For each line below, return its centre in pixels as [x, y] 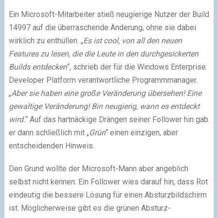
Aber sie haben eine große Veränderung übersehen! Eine [106, 93]
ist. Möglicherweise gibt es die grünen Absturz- [90, 208]
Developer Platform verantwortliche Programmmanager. [103, 80]
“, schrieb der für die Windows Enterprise [136, 67]
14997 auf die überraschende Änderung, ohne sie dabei [102, 27]
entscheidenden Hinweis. [51, 145]
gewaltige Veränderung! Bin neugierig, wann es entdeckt [104, 106]
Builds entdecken [38, 67]
